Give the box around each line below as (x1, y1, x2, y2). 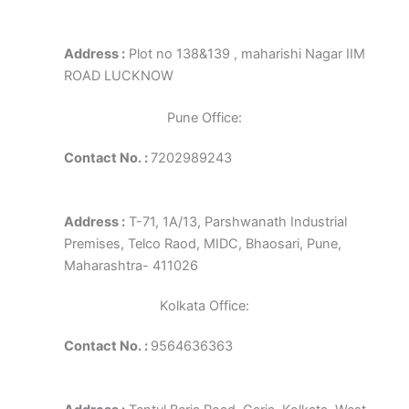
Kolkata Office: (160, 298, 249, 315)
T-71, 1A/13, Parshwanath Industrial (125, 214, 347, 231)
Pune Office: (167, 110, 242, 127)
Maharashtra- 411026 (64, 257, 198, 275)
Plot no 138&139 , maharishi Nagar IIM (125, 46, 365, 63)
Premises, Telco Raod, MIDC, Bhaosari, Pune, (64, 236, 341, 253)
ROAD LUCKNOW (64, 68, 173, 85)
